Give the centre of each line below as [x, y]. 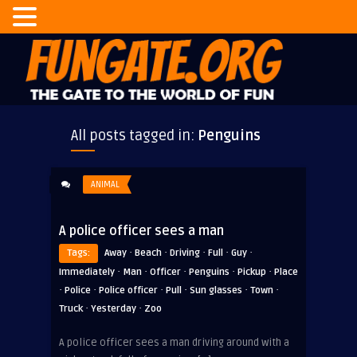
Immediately [87, 272]
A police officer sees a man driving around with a [174, 343]
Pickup [252, 272]
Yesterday [114, 309]
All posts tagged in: [134, 135]
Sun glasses [216, 290]
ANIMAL [105, 184]
